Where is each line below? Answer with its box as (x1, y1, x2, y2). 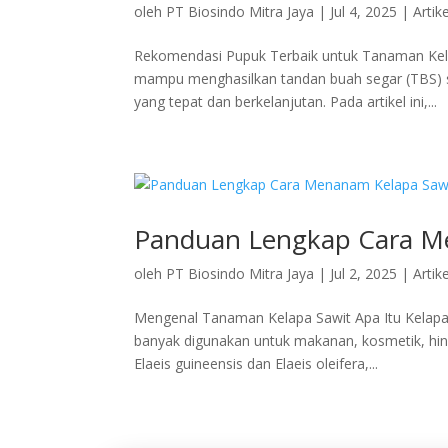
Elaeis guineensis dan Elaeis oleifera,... (134, 354, 379, 373)
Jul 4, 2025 (330, 2, 398, 21)
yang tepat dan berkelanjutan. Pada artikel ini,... (134, 92, 438, 111)
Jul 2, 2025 (330, 264, 398, 283)
